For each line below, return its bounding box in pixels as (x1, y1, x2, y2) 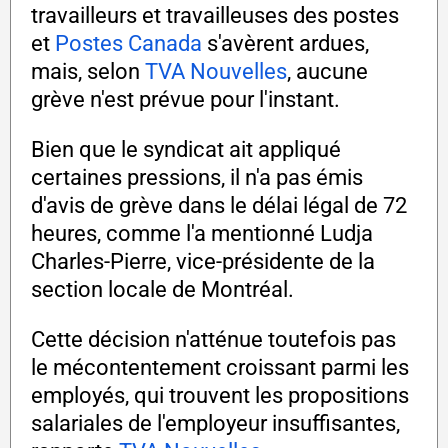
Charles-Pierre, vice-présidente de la (31, 249, 375, 275)
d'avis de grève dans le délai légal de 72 (31, 193, 407, 219)
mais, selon (31, 59, 145, 85)
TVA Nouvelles (145, 59, 287, 85)
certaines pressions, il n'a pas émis (31, 165, 363, 191)
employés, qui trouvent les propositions (31, 383, 409, 409)
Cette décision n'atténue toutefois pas (31, 327, 396, 353)
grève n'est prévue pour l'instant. (31, 87, 340, 113)
